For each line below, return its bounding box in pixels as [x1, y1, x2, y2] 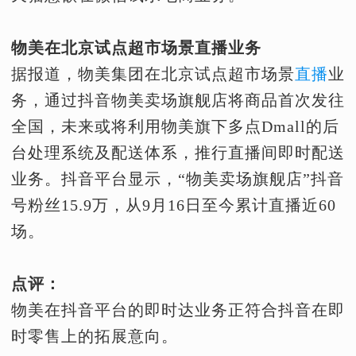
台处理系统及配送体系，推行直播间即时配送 [11, 144, 345, 161]
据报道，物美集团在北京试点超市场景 [11, 65, 295, 83]
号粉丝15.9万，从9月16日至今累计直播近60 [11, 196, 336, 214]
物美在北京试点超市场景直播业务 [11, 39, 261, 56]
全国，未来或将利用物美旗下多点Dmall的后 [11, 118, 339, 135]
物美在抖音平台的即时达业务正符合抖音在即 [11, 301, 345, 319]
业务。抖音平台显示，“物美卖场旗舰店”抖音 [11, 170, 344, 188]
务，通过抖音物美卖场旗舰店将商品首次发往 [11, 91, 345, 109]
